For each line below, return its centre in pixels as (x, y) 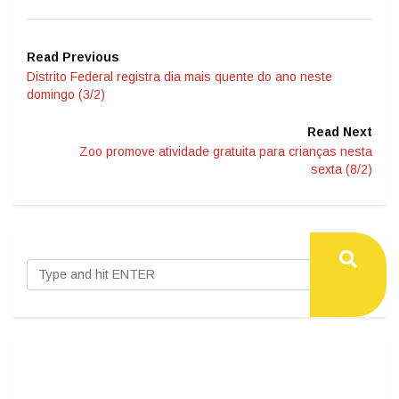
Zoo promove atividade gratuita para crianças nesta (226, 152)
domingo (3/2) (66, 95)
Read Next (340, 132)
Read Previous (73, 57)
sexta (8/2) (342, 170)
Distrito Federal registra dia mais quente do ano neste (179, 77)
